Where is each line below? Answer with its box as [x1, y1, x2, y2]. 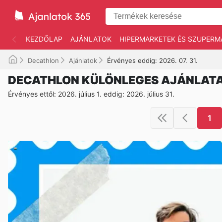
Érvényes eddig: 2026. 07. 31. [107, 56, 198, 64]
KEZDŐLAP [26, 35, 62, 43]
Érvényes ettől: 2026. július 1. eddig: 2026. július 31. [8, 90, 174, 98]
